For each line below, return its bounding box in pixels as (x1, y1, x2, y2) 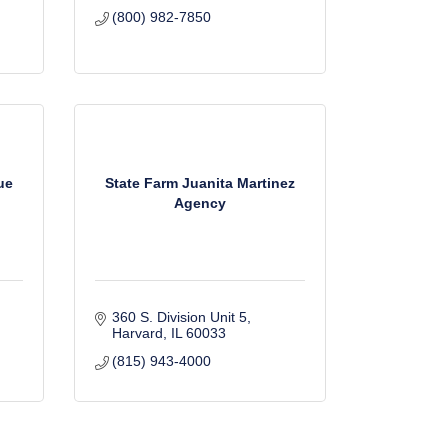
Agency (173, 194, 226, 211)
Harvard (112, 325, 163, 341)
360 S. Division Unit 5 (112, 309, 247, 325)
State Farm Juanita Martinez (104, 174, 295, 191)
